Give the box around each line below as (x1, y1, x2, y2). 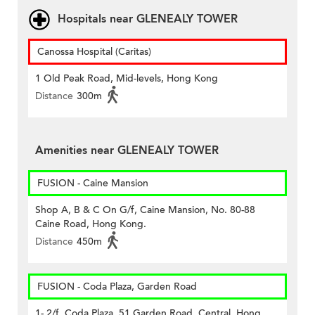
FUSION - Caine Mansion (37, 176, 148, 191)
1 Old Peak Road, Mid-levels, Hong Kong (35, 72, 218, 86)
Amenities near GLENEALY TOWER (35, 143, 219, 159)
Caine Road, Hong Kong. (35, 217, 146, 231)
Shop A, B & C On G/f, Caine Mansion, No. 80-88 (35, 203, 255, 217)
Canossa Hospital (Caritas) (37, 45, 151, 59)
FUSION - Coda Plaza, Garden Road (37, 280, 197, 294)
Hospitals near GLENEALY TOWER (58, 11, 238, 27)
